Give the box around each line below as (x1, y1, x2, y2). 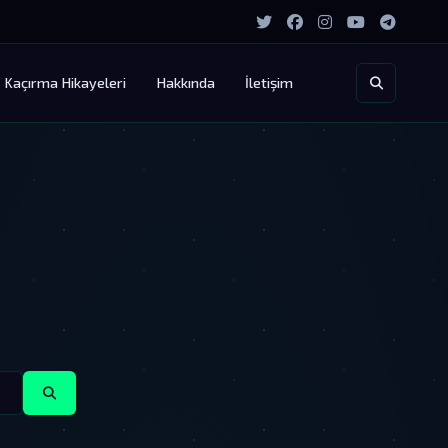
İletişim (244, 74, 293, 91)
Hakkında (155, 74, 215, 91)
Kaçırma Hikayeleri (3, 74, 126, 91)
